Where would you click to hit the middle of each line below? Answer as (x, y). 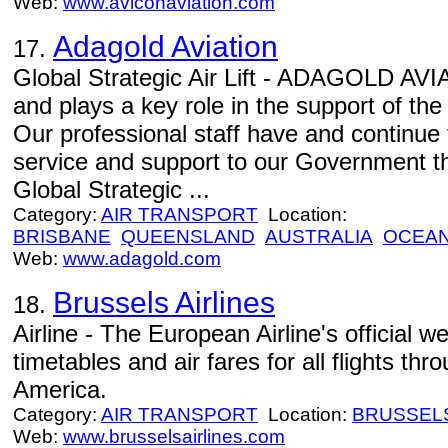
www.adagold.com (142, 258)
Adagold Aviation (165, 46)
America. (60, 389)
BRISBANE (62, 236)
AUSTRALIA (319, 236)
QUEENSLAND (188, 236)
